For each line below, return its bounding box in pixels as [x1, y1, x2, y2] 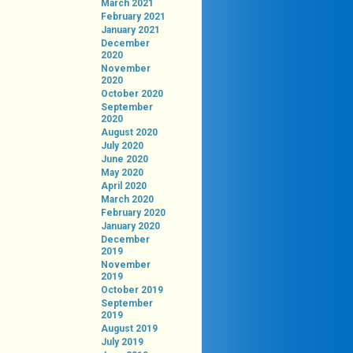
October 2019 [100, 284, 163, 295]
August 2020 [100, 127, 158, 138]
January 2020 [100, 221, 160, 232]
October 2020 [100, 88, 163, 99]
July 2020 [100, 140, 143, 151]
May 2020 [100, 167, 143, 178]
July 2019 [100, 336, 143, 347]
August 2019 [100, 323, 158, 334]
